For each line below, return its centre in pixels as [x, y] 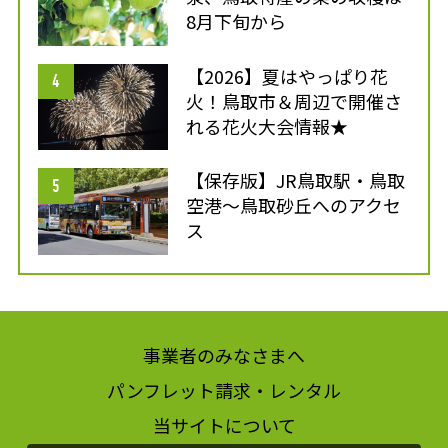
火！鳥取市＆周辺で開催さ [294, 100]
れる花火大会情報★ [267, 125]
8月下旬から [236, 20]
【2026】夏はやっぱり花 [287, 75]
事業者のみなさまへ [224, 354]
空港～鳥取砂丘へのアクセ [294, 205]
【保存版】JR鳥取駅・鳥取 [296, 180]
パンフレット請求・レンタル [224, 389]
